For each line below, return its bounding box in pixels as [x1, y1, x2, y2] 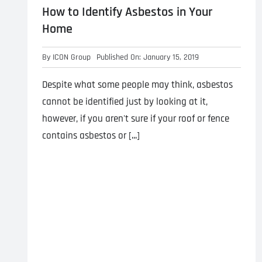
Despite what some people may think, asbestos [42, 78, 233, 92]
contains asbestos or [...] [42, 129, 140, 143]
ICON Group [52, 52, 91, 63]
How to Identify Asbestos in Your [42, 4, 212, 21]
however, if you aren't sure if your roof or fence [42, 112, 229, 126]
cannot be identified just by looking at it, [42, 95, 208, 109]
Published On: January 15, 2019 [96, 52, 199, 63]
